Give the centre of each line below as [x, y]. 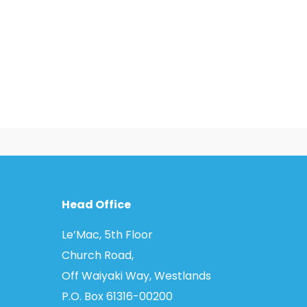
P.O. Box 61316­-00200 [117, 297]
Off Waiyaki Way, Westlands [136, 276]
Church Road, [98, 256]
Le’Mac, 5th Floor [107, 235]
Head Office [96, 205]
